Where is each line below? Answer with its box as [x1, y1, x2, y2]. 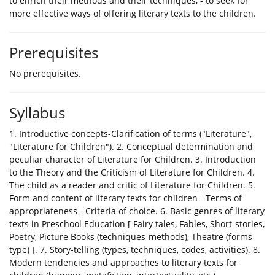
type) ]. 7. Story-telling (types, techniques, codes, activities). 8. [9, 244, 260, 256]
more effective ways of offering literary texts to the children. [9, 7, 256, 20]
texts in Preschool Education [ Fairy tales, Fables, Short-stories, [9, 218, 265, 230]
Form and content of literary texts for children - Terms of [9, 192, 242, 204]
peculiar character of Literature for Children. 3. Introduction [9, 153, 256, 166]
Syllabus [9, 103, 65, 123]
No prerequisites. [9, 68, 81, 80]
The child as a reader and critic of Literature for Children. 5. [9, 179, 255, 192]
